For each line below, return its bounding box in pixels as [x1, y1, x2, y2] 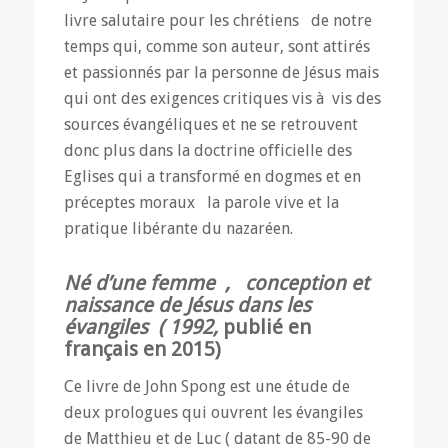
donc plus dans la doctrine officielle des [63, 141, 352, 161]
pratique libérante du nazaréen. [63, 219, 293, 239]
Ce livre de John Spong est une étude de [63, 376, 350, 396]
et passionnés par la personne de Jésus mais [63, 63, 379, 83]
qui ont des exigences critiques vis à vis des [63, 89, 381, 109]
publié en [217, 315, 311, 340]
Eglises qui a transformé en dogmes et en [63, 167, 361, 187]
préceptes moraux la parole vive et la [63, 193, 339, 213]
